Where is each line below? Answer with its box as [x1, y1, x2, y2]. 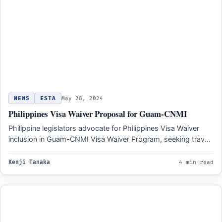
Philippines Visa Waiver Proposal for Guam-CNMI [8, 107, 187, 120]
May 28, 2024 [61, 95, 103, 102]
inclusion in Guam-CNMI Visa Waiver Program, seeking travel [8, 134, 210, 143]
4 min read [179, 159, 214, 166]
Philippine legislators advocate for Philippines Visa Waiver [8, 123, 199, 132]
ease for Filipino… [8, 145, 66, 154]
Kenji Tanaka [8, 159, 50, 166]
